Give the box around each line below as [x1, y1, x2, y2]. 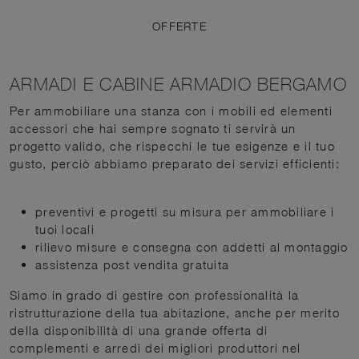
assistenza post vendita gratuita [35, 257, 229, 272]
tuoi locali [35, 222, 95, 237]
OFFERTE [152, 19, 207, 34]
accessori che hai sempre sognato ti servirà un [10, 121, 296, 136]
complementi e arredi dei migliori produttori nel [10, 341, 301, 356]
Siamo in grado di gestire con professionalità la [10, 288, 299, 303]
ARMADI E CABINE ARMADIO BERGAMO [10, 75, 347, 95]
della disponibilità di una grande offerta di [10, 323, 268, 338]
